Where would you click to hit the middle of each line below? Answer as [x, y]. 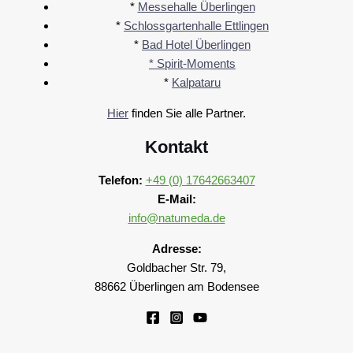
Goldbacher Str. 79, [176, 268]
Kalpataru [196, 83]
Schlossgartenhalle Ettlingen [196, 26]
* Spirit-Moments [192, 64]
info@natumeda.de [176, 218]
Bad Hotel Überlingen [196, 45]
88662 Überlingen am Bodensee [176, 287]
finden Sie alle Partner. [187, 113]
